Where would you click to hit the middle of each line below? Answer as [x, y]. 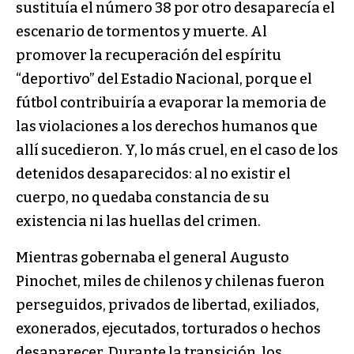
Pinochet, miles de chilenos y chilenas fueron [170, 282]
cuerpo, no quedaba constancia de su [143, 198]
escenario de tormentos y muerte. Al [141, 32]
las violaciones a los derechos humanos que [167, 127]
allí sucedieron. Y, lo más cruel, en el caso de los [177, 151]
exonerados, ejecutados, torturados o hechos [168, 329]
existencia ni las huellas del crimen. [138, 222]
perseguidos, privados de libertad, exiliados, [168, 305]
